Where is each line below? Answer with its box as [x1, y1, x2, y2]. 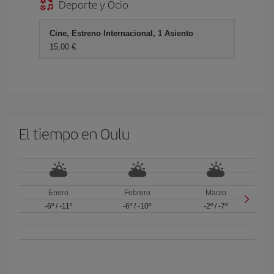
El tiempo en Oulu [19, 122, 130, 144]
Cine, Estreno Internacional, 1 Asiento [50, 28, 193, 38]
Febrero [124, 188, 150, 197]
